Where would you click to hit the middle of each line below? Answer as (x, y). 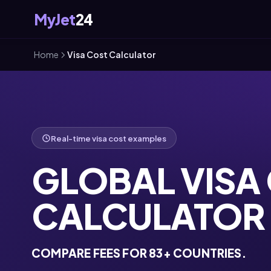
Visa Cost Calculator (111, 54)
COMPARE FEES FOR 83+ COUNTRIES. (139, 253)
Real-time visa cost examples (109, 138)
